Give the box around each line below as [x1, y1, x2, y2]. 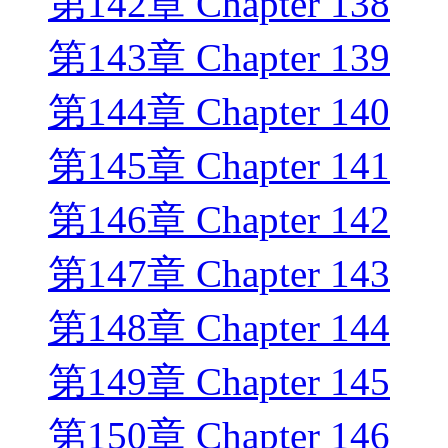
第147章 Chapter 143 [48, 252, 390, 296]
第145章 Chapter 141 [48, 144, 390, 188]
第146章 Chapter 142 [48, 198, 390, 242]
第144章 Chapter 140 [48, 90, 390, 134]
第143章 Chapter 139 [48, 36, 390, 80]
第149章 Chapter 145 [48, 360, 390, 404]
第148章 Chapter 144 [48, 306, 390, 350]
